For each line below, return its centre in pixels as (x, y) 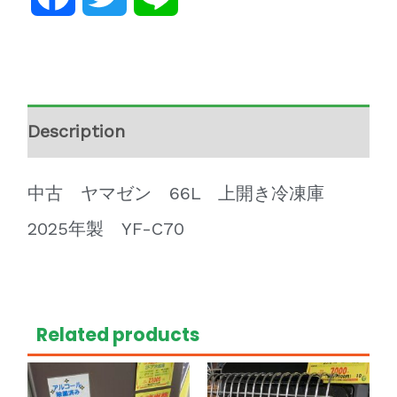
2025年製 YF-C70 (105, 229)
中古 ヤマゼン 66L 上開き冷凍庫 (184, 194)
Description (76, 132)
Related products (118, 335)
